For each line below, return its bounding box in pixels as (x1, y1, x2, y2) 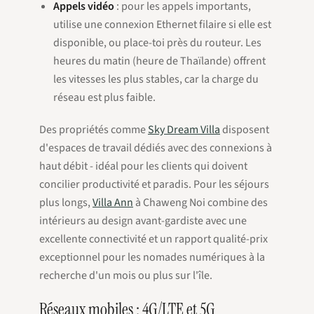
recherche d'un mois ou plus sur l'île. (39, 268, 212, 283)
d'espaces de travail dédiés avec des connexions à (39, 140, 272, 156)
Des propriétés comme (39, 122, 148, 137)
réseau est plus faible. (53, 90, 156, 105)
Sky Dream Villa (148, 122, 220, 137)
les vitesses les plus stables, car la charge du (53, 71, 259, 87)
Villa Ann (93, 195, 133, 210)
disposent (220, 122, 269, 137)
